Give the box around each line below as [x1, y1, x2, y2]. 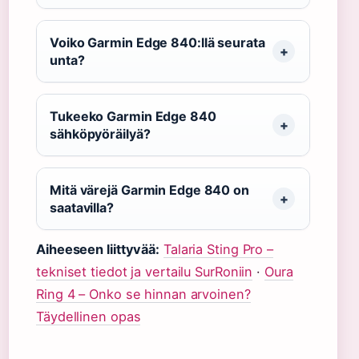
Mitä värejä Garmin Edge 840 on [50, 181, 249, 198]
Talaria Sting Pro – [163, 241, 274, 258]
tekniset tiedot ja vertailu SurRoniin [36, 264, 253, 280]
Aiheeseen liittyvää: [36, 241, 159, 258]
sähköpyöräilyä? [50, 125, 151, 142]
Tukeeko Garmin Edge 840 [50, 107, 216, 124]
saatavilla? [50, 199, 114, 216]
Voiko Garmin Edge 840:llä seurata [50, 34, 265, 50]
